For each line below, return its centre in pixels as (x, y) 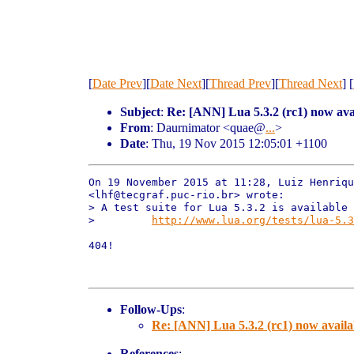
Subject (140, 112)
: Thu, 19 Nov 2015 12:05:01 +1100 (236, 143)
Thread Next (311, 83)
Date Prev (117, 83)
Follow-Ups (151, 309)
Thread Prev (240, 83)
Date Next (176, 83)
